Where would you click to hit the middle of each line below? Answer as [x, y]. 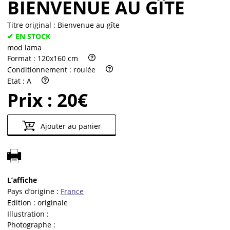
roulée [84, 70]
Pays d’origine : [34, 191]
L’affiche [22, 180]
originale [53, 202]
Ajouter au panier [70, 126]
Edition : [22, 202]
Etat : [17, 81]
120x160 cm [58, 59]
